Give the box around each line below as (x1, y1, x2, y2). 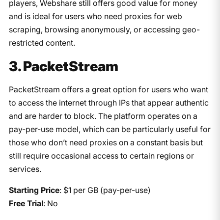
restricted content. (8, 37, 75, 48)
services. (8, 164, 41, 174)
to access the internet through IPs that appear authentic (8, 97, 209, 108)
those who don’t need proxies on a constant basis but (8, 137, 203, 147)
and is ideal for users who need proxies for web (8, 11, 182, 21)
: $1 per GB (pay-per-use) (59, 185, 151, 195)
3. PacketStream (8, 57, 118, 75)
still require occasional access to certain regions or (8, 150, 194, 161)
